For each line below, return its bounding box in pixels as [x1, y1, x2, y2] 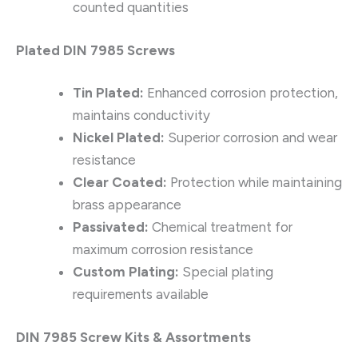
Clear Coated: [73, 174, 167, 191]
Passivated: [73, 219, 149, 236]
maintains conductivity [73, 107, 210, 124]
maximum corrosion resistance [73, 241, 253, 258]
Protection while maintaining [167, 174, 342, 191]
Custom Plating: [73, 264, 179, 280]
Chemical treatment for [149, 219, 292, 236]
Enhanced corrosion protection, [144, 85, 338, 101]
